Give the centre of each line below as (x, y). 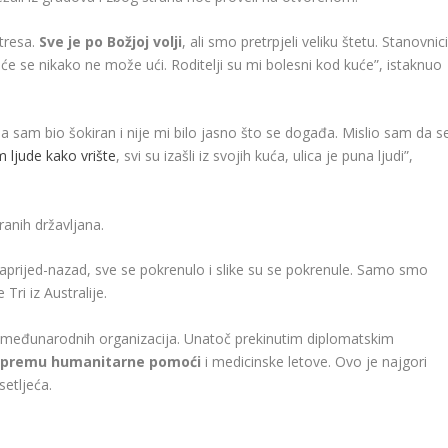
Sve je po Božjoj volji (111, 41)
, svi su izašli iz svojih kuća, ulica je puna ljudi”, (265, 156)
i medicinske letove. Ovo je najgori (314, 361)
